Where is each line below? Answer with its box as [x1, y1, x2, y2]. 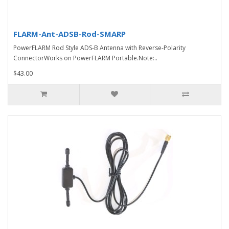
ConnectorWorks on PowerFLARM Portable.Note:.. [13, 53, 157, 62]
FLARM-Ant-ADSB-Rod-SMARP [13, 28, 126, 39]
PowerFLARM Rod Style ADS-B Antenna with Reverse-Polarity [13, 43, 186, 52]
